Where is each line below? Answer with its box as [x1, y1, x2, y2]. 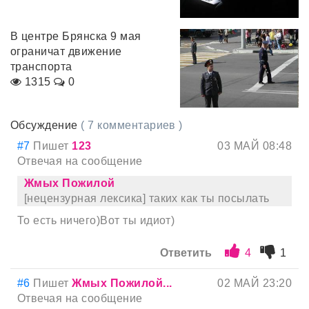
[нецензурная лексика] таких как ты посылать [24, 192, 270, 205]
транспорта [10, 60, 72, 72]
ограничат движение [10, 45, 122, 57]
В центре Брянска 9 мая [10, 30, 141, 42]
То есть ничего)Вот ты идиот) [17, 215, 175, 227]
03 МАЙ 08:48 [217, 140, 292, 152]
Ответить [160, 247, 212, 259]
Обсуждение [10, 119, 81, 132]
